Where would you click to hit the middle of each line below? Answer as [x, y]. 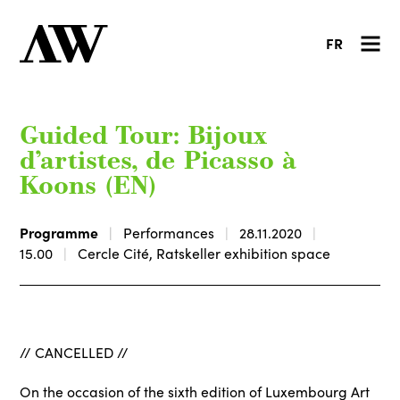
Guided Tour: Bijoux [143, 137]
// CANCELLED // [75, 352]
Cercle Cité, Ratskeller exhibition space [204, 253]
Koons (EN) [88, 187]
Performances [169, 232]
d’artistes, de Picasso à [158, 162]
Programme [59, 232]
